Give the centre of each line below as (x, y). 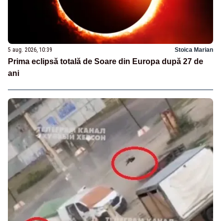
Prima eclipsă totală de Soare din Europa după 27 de (106, 62)
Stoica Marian (194, 50)
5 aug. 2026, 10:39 (30, 50)
